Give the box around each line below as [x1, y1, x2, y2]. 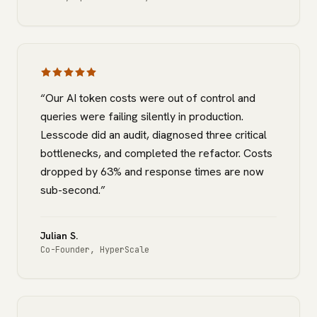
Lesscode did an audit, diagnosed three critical [40, 127, 267, 142]
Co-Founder [40, 244, 90, 255]
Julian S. [40, 229, 78, 242]
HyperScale [100, 244, 149, 255]
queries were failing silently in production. [40, 109, 243, 124]
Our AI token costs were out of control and [45, 91, 255, 105]
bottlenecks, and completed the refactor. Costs [40, 146, 272, 161]
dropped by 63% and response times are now [40, 164, 264, 179]
